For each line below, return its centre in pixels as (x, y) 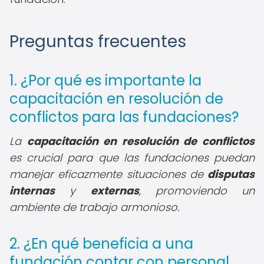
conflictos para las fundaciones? (124, 117)
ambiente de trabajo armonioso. (94, 207)
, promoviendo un (197, 191)
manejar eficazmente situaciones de (108, 174)
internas (32, 191)
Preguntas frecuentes (98, 42)
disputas (231, 174)
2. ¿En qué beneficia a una (101, 244)
